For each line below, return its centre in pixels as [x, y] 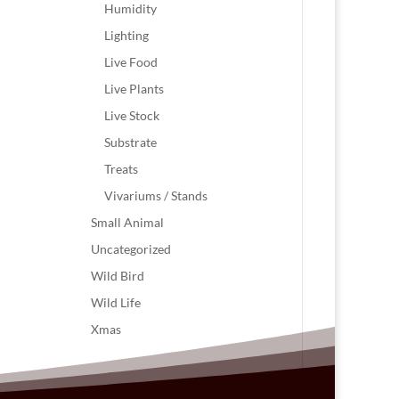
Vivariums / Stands [156, 195]
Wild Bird [118, 276]
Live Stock [132, 115]
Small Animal [128, 222]
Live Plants [134, 89]
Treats [122, 169]
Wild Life [116, 302]
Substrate [131, 142]
